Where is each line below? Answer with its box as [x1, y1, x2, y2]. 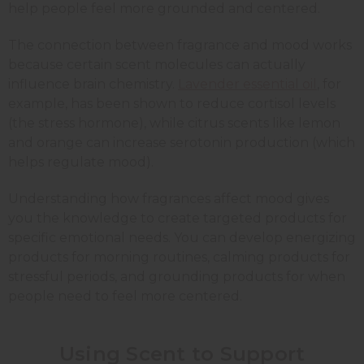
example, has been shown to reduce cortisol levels [8, 95, 336, 111]
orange [37, 134, 83, 150]
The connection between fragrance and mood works [8, 37, 352, 53]
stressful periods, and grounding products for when [8, 268, 345, 284]
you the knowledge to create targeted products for [8, 210, 347, 226]
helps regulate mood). [8, 154, 154, 170]
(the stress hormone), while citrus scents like [8, 115, 295, 131]
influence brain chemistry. [8, 76, 178, 92]
